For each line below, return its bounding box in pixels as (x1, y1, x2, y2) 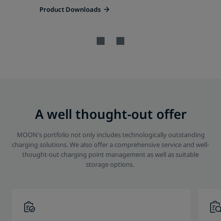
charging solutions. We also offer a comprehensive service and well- (12, 140, 209, 149)
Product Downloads (39, 5, 101, 14)
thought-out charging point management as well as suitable (22, 150, 199, 159)
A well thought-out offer (35, 105, 186, 123)
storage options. (85, 160, 136, 169)
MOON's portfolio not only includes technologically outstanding (16, 130, 205, 139)
